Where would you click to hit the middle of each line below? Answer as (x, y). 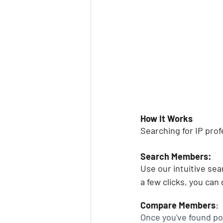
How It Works (167, 118)
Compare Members (178, 205)
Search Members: (176, 156)
